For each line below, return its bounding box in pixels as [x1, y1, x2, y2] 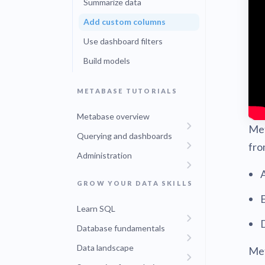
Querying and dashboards [77, 131, 172, 141]
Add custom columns [83, 17, 166, 27]
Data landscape [77, 243, 134, 253]
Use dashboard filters [83, 36, 163, 46]
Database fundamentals [77, 223, 165, 233]
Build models [83, 56, 130, 66]
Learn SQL [77, 203, 115, 214]
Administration [77, 150, 132, 160]
